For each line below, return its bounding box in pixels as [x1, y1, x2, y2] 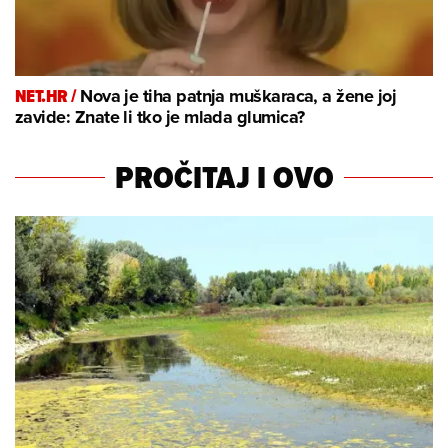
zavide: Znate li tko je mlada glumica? [15, 104, 305, 131]
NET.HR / [15, 83, 81, 110]
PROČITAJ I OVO [114, 154, 334, 201]
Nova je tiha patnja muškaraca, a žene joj [80, 83, 397, 110]
